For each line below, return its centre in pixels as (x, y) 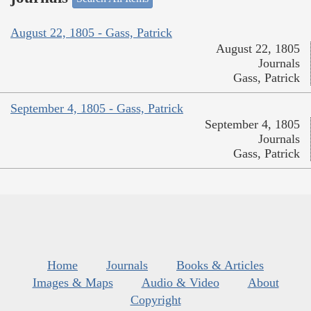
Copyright (155, 300)
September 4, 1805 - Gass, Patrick (97, 108)
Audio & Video (180, 282)
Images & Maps (73, 282)
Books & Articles (220, 265)
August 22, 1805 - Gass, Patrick (91, 32)
